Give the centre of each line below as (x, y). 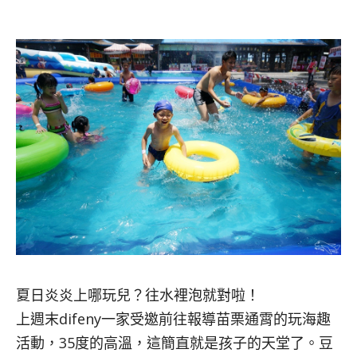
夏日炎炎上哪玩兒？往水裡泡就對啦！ (138, 295)
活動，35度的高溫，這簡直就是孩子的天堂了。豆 (175, 343)
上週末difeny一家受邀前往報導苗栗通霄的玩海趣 (173, 319)
